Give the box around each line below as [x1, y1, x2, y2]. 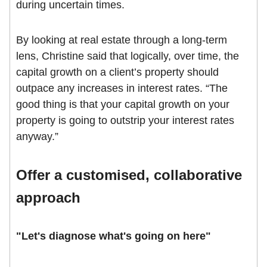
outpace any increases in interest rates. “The [16, 82, 228, 95]
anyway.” [16, 131, 58, 143]
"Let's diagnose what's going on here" [16, 230, 211, 243]
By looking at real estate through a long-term [16, 34, 227, 46]
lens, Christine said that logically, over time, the [16, 50, 239, 63]
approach [16, 190, 80, 206]
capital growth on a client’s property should [16, 66, 219, 79]
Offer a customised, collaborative [16, 167, 242, 184]
